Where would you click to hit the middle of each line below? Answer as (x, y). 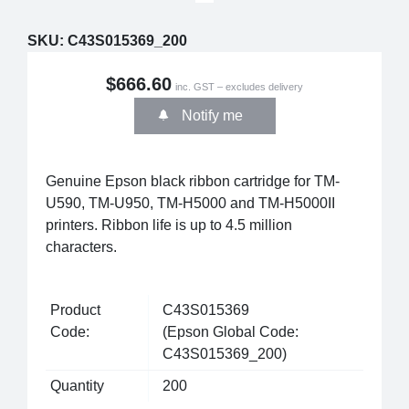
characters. (81, 247)
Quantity (77, 386)
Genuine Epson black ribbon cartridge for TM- (193, 181)
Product (75, 310)
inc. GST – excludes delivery (239, 87)
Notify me (210, 115)
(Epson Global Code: (230, 332)
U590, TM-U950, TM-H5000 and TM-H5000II (190, 203)
